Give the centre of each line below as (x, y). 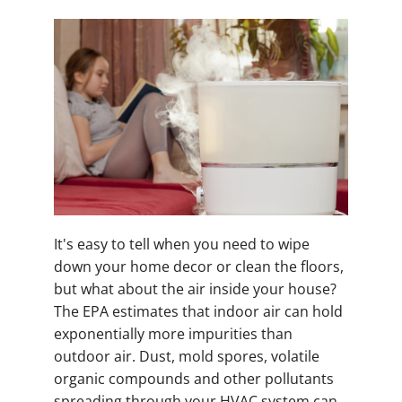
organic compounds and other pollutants (194, 378)
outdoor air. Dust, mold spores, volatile (187, 356)
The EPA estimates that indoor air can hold (198, 311)
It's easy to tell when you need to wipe (182, 244)
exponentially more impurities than (173, 333)
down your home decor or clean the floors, (199, 266)
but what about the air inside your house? (195, 288)
